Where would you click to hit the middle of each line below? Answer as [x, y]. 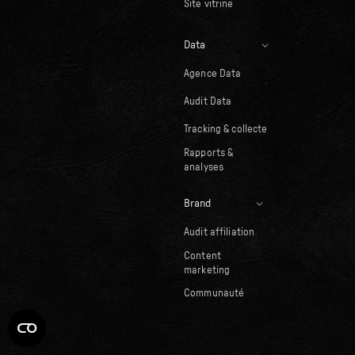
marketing [207, 270]
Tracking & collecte [225, 130]
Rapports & [208, 153]
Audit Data [208, 102]
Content [202, 256]
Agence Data [212, 74]
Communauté [214, 294]
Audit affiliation [219, 233]
